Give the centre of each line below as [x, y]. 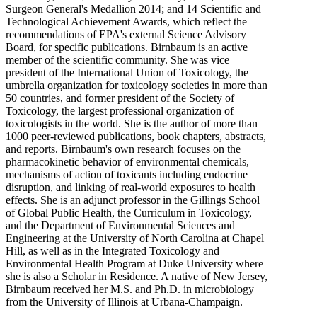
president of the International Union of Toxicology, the [127, 72]
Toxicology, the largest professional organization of [120, 110]
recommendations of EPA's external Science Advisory [126, 34]
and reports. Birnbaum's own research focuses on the [123, 149]
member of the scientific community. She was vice [117, 59]
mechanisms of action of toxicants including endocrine [127, 174]
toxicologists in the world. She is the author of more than [132, 123]
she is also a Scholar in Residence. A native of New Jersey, [137, 276]
